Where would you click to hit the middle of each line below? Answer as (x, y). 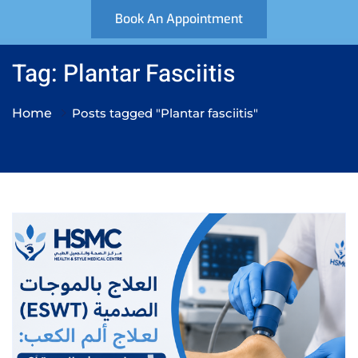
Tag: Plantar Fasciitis (123, 74)
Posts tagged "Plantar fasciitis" (165, 113)
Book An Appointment (179, 19)
